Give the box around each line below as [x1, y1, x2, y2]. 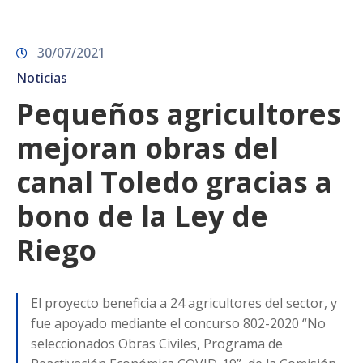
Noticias [16, 68, 67, 87]
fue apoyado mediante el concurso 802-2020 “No [31, 314, 326, 332]
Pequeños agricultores [16, 94, 341, 133]
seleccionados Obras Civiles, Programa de [31, 334, 283, 352]
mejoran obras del [16, 128, 279, 167]
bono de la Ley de [16, 196, 268, 235]
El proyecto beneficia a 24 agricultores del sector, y [31, 293, 337, 312]
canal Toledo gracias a [16, 162, 332, 201]
